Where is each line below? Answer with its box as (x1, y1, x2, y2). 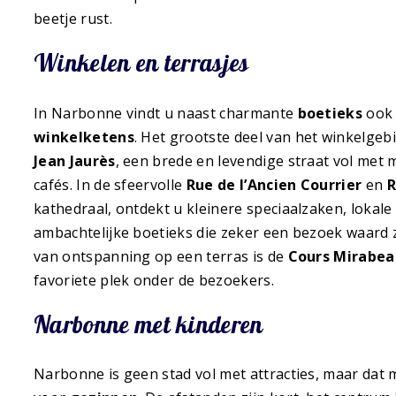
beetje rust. (34, 9, 112, 29)
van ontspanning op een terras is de (34, 246, 288, 266)
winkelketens (34, 126, 134, 147)
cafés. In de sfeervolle (34, 174, 187, 194)
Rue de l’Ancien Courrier (186, 174, 362, 194)
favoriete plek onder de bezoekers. (34, 270, 274, 290)
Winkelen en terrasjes (34, 48, 249, 79)
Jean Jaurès (34, 150, 116, 171)
